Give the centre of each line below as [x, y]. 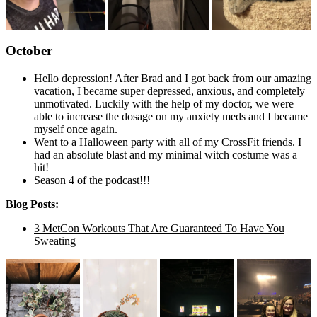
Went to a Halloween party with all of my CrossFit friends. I [168, 142]
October [29, 51]
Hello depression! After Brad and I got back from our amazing [173, 79]
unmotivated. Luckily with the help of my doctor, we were [164, 104]
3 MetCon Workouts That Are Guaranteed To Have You [159, 229]
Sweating [56, 241]
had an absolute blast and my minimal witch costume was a [166, 155]
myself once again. [76, 129]
